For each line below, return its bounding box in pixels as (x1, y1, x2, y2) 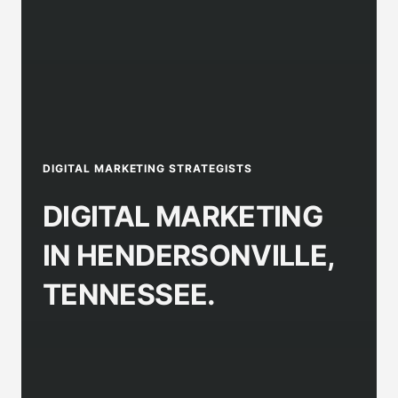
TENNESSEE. (43, 276, 216, 312)
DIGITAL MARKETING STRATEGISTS (43, 161, 252, 175)
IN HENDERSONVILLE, (43, 237, 335, 273)
